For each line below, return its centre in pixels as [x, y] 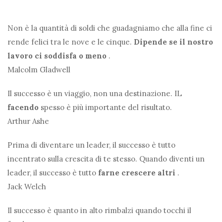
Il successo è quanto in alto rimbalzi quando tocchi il [99, 211]
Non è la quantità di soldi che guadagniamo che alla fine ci [110, 28]
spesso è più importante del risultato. [105, 108]
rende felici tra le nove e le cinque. [71, 42]
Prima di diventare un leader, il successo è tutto [91, 145]
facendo [23, 108]
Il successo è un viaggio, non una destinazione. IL [95, 94]
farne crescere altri [137, 173]
